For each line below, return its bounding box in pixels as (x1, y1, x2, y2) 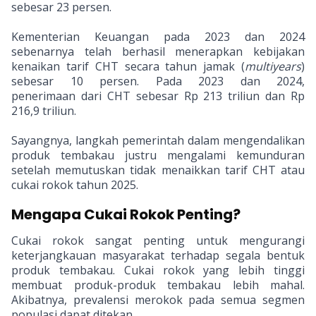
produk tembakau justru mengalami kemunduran (11, 147, 305, 163)
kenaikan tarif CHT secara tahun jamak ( (11, 59, 245, 74)
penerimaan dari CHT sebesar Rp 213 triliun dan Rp (11, 88, 305, 104)
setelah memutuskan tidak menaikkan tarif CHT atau (11, 162, 305, 178)
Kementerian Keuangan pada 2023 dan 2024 (11, 29, 305, 44)
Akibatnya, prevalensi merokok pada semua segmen (11, 292, 305, 308)
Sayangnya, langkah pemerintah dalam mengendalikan (11, 133, 305, 148)
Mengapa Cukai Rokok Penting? (11, 205, 241, 224)
